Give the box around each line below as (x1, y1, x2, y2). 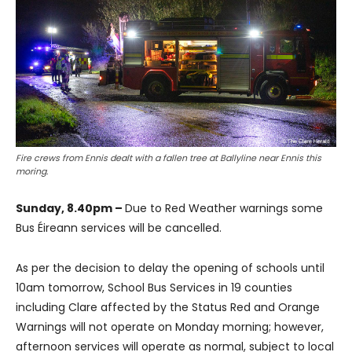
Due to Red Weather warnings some (125, 200, 323, 217)
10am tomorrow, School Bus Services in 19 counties (16, 280, 292, 296)
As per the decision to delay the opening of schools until (16, 260, 324, 277)
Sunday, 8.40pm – (16, 200, 125, 217)
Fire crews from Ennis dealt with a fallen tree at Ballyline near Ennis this (16, 152, 321, 165)
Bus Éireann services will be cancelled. (16, 220, 222, 236)
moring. (16, 165, 48, 178)
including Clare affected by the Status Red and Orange (16, 299, 320, 316)
